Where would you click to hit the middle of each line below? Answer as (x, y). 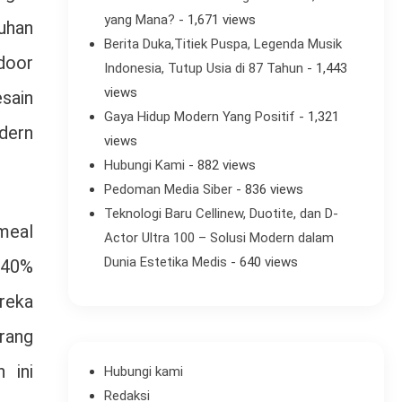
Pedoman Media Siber (168, 190)
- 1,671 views (215, 20)
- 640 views (262, 262)
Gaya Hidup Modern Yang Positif (199, 117)
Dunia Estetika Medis (165, 262)
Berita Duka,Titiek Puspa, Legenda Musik (223, 44)
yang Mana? (139, 20)
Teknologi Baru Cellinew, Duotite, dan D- (221, 214)
